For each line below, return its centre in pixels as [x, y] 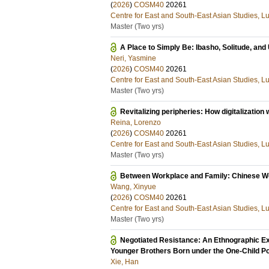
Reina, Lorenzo [136, 122]
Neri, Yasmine [133, 58]
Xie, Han [125, 262]
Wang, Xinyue [133, 187]
